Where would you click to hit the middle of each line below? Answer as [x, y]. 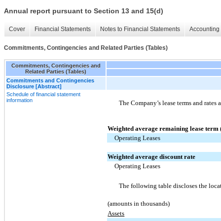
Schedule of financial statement [43, 94]
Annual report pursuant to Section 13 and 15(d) [84, 11]
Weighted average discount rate [152, 157]
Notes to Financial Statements [140, 29]
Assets [116, 213]
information [19, 100]
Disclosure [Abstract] [34, 86]
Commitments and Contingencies [50, 80]
